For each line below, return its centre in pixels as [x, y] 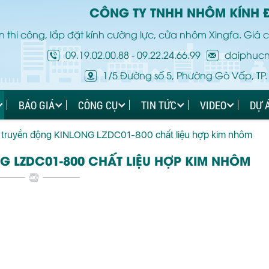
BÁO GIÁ [37, 105]
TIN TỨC [159, 105]
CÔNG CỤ [98, 105]
